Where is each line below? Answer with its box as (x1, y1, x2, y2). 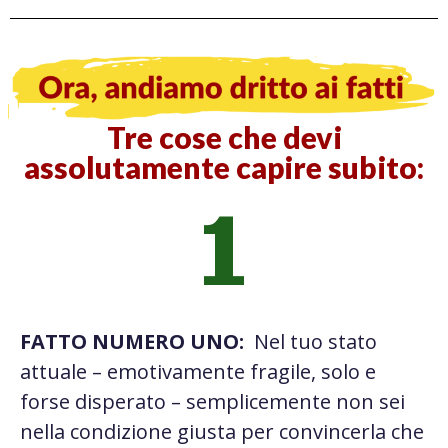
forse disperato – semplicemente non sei (20, 388, 405, 416)
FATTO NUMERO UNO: (20, 328, 244, 356)
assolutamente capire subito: (24, 149, 424, 186)
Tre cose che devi (106, 119, 342, 156)
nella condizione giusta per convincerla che (20, 418, 424, 446)
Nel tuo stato (244, 328, 377, 356)
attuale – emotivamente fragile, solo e (20, 358, 376, 386)
